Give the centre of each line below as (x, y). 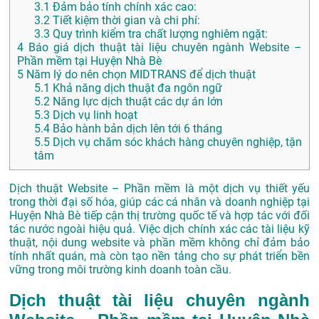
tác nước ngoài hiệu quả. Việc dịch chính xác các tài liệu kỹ (159, 229)
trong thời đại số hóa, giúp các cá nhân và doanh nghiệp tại (159, 202)
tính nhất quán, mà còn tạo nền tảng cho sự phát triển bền (159, 256)
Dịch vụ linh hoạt (94, 115)
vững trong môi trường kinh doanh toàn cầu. (120, 270)
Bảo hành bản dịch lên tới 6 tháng (136, 129)
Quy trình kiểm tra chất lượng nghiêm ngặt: (159, 34)
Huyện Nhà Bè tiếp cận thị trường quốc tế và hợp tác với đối (159, 216)
